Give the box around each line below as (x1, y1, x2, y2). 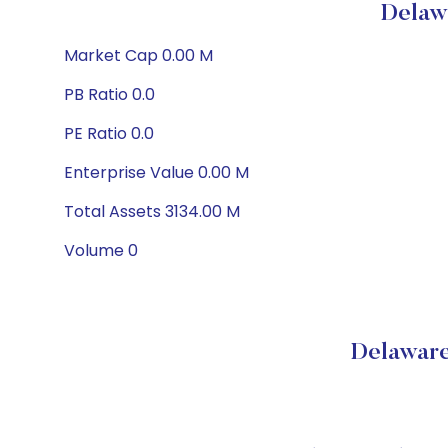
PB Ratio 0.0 (64, 83, 155, 106)
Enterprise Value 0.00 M (64, 161, 249, 184)
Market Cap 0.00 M (64, 44, 213, 67)
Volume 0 (64, 239, 138, 262)
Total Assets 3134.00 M (64, 200, 240, 223)
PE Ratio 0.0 (64, 122, 154, 145)
